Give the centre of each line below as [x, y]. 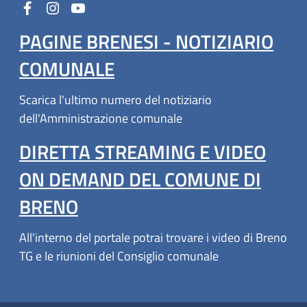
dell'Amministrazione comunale [101, 118]
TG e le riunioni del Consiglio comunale [119, 256]
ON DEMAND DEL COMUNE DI [140, 179]
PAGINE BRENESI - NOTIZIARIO [146, 41]
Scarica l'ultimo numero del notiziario [115, 99]
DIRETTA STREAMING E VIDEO [143, 151]
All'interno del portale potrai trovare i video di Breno [153, 237]
